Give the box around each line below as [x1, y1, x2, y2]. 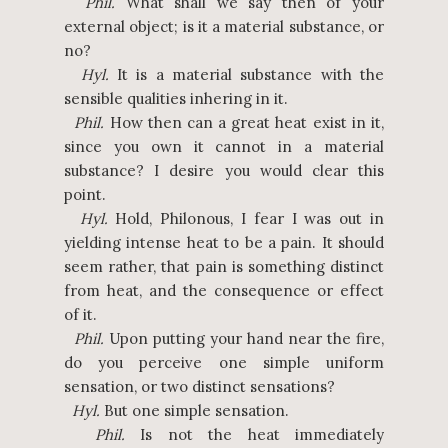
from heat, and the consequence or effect [64, 281, 384, 300]
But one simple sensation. [100, 401, 289, 420]
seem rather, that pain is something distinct [64, 257, 384, 276]
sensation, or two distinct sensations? [64, 377, 335, 396]
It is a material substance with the [108, 65, 385, 84]
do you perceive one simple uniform [64, 353, 384, 372]
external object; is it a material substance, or [64, 17, 384, 36]
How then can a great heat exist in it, [104, 113, 385, 132]
